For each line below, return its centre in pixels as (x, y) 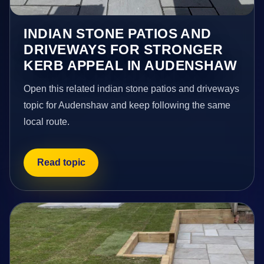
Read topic (61, 162)
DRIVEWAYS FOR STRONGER (123, 50)
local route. (47, 122)
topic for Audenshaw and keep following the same (127, 105)
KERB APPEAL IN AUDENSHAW (131, 66)
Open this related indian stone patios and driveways (132, 89)
